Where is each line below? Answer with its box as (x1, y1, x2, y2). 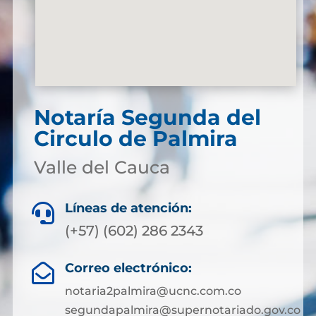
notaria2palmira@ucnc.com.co (64, 284, 241, 298)
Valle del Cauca (33, 157, 170, 178)
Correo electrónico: (64, 260, 192, 276)
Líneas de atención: (65, 200, 192, 217)
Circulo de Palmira (33, 126, 238, 152)
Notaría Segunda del (33, 104, 261, 131)
